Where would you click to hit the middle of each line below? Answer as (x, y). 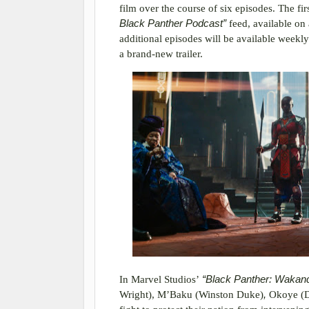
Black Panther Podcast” (174, 23)
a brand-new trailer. (161, 53)
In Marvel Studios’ (161, 280)
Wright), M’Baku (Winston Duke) (191, 295)
